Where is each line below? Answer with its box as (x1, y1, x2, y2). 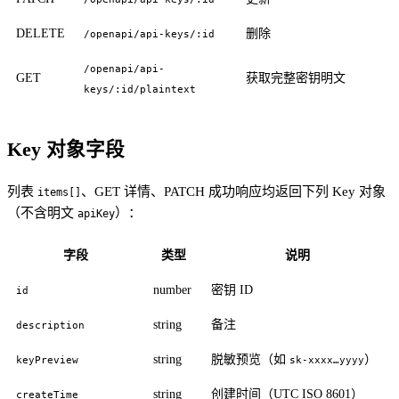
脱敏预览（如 (211, 353, 290, 367)
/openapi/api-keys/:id (84, 27, 216, 40)
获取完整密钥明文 (246, 70, 346, 85)
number (153, 283, 192, 297)
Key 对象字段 (7, 138, 125, 160)
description (16, 319, 85, 332)
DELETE (16, 26, 66, 40)
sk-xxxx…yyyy (289, 354, 365, 367)
